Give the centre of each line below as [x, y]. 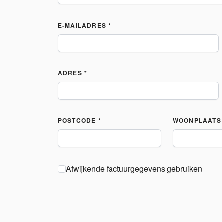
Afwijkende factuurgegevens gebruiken [134, 169]
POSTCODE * [79, 120]
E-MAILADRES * [84, 25]
